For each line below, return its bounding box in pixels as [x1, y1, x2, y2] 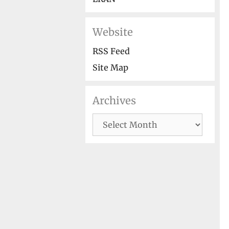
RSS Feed [93, 45, 130, 56]
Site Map [93, 62, 128, 73]
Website [93, 25, 133, 38]
